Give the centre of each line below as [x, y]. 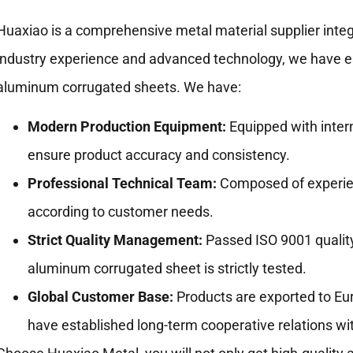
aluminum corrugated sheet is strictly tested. [167, 269]
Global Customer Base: [100, 297]
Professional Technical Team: [122, 184]
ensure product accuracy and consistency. [158, 155]
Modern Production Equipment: [126, 127]
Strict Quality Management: [115, 240]
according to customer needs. [120, 212]
